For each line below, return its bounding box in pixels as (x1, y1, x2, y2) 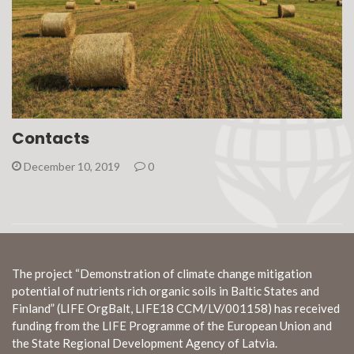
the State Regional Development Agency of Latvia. (12, 336, 277, 350)
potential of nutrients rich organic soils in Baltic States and (12, 284, 319, 298)
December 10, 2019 (21, 159, 122, 173)
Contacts (12, 126, 89, 149)
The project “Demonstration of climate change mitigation (12, 266, 312, 281)
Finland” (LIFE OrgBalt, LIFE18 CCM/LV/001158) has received (12, 301, 340, 315)
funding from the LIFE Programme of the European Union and (12, 318, 332, 333)
